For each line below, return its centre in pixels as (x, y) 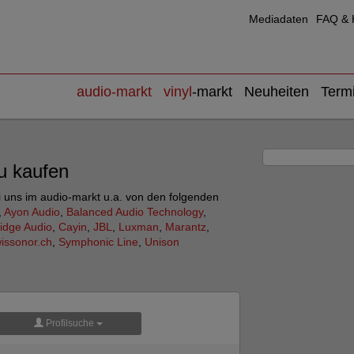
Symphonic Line (98, 242)
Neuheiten (277, 92)
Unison (162, 242)
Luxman (139, 227)
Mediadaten (279, 19)
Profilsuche (70, 323)
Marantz (186, 227)
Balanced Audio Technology (135, 212)
